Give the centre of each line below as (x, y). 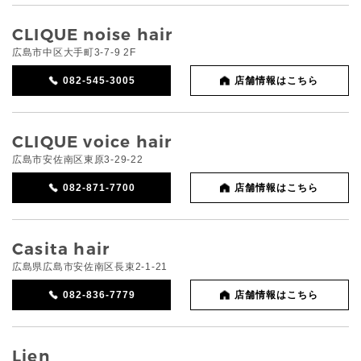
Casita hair (61, 249)
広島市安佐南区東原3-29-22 (78, 160)
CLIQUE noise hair (93, 35)
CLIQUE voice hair (92, 142)
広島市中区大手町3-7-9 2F (74, 53)
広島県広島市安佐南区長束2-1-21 (90, 267)
